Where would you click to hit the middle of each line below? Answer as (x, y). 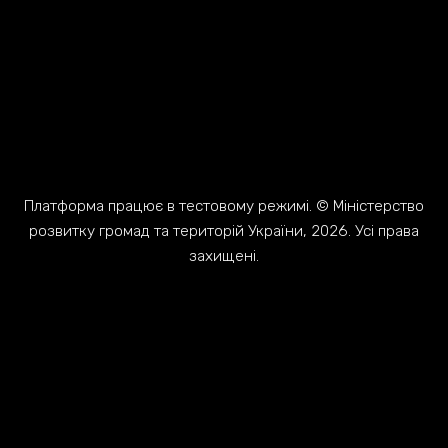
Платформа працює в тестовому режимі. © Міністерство (223, 206)
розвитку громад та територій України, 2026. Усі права (223, 231)
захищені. (223, 256)
